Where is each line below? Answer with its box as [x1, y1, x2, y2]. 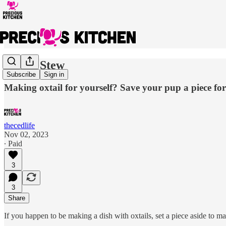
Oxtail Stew [4, 58, 65, 72]
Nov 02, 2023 [4, 130, 48, 139]
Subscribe [7, 71, 36, 79]
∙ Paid [4, 139, 22, 148]
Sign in [44, 71, 64, 79]
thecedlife [4, 121, 35, 130]
